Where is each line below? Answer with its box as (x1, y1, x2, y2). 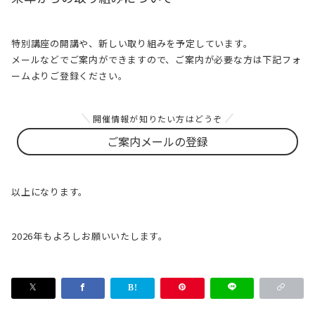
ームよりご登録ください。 (11, 68, 128, 82)
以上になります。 (11, 184, 89, 198)
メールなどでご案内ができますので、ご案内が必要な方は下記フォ (11, 52, 302, 66)
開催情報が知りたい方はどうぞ (92, 112, 223, 124)
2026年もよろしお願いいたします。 (11, 229, 169, 243)
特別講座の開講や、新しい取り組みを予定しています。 (11, 36, 253, 50)
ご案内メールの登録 (107, 133, 208, 150)
